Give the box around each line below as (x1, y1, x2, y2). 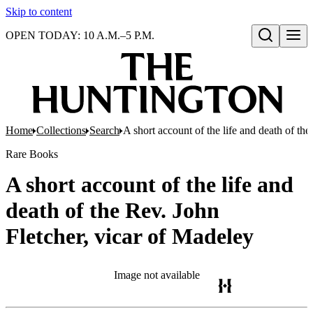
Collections (36, 124, 86, 136)
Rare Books (6, 148, 58, 160)
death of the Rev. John (6, 198, 219, 223)
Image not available (113, 269, 200, 281)
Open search (256, 44, 308, 55)
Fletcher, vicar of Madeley (6, 224, 254, 249)
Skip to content (6, 6, 72, 17)
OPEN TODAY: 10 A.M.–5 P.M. (6, 29, 154, 41)
